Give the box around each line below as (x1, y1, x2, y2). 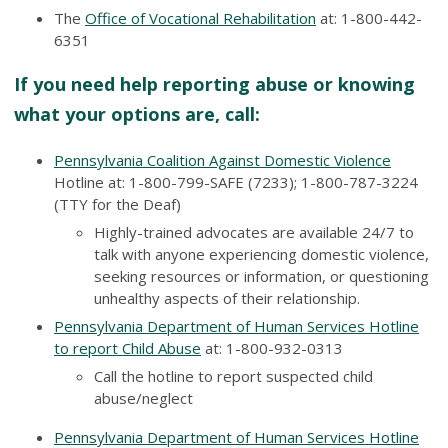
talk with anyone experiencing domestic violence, (94, 243, 429, 264)
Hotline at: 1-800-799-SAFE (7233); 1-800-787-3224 (54, 171, 418, 192)
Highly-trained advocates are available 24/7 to (94, 221, 414, 242)
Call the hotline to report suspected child (94, 365, 373, 386)
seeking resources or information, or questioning (94, 265, 429, 286)
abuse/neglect (94, 387, 193, 408)
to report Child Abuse (54, 337, 201, 358)
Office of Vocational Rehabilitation (85, 7, 316, 28)
